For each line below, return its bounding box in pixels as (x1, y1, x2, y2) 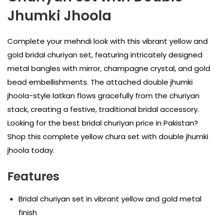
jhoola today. (7, 145, 54, 156)
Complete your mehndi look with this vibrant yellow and (7, 36, 208, 47)
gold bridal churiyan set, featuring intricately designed (7, 50, 202, 60)
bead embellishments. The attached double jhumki (7, 77, 193, 88)
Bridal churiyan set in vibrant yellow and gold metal (18, 194, 201, 204)
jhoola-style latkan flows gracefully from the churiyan (7, 91, 200, 101)
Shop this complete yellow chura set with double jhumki (7, 131, 208, 142)
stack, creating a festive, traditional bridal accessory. (7, 104, 199, 115)
